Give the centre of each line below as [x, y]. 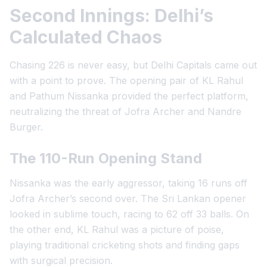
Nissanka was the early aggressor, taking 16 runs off [128, 183]
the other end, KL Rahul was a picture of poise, [117, 229]
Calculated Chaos [86, 37]
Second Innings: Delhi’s [111, 15]
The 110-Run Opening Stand [106, 158]
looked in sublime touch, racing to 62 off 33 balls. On [129, 214]
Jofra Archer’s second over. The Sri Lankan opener [128, 198]
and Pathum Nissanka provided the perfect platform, [129, 96]
